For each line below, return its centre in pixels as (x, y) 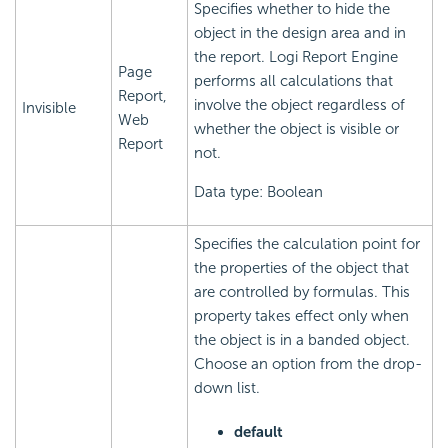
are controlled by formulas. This (302, 292)
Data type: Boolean (258, 192)
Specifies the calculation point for (307, 244)
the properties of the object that (301, 268)
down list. (227, 388)
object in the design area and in (300, 33)
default (258, 432)
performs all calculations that (293, 81)
